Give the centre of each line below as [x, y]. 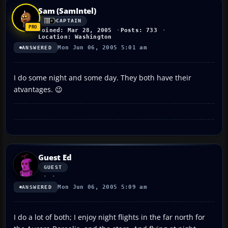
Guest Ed [55, 157]
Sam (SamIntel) [67, 10]
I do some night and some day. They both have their [103, 77]
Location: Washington [75, 37]
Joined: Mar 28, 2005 [75, 30]
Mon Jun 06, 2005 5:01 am [103, 47]
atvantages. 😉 [38, 89]
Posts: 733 [139, 30]
